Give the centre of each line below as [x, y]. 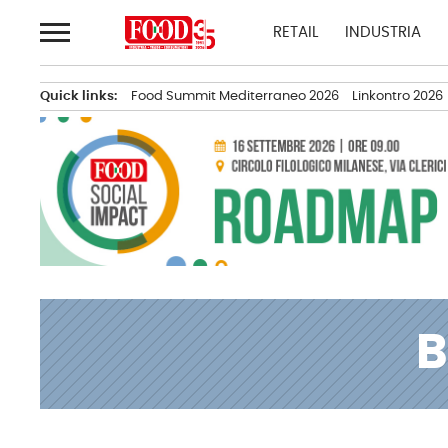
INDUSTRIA [382, 32]
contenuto [80, 59]
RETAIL [295, 32]
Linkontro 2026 [398, 96]
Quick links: [79, 96]
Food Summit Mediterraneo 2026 [234, 96]
